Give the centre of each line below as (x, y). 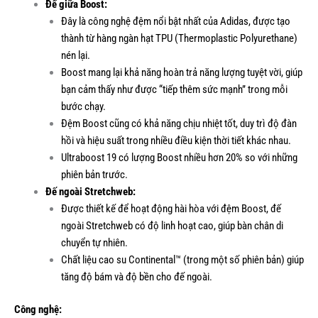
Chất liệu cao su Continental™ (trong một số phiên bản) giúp (182, 260)
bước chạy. (83, 107)
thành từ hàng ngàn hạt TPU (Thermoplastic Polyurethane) (179, 39)
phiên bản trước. (94, 175)
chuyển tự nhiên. (94, 243)
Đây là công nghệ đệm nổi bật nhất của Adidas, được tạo (175, 22)
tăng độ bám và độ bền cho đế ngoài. (136, 277)
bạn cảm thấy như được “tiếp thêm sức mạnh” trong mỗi (174, 90)
